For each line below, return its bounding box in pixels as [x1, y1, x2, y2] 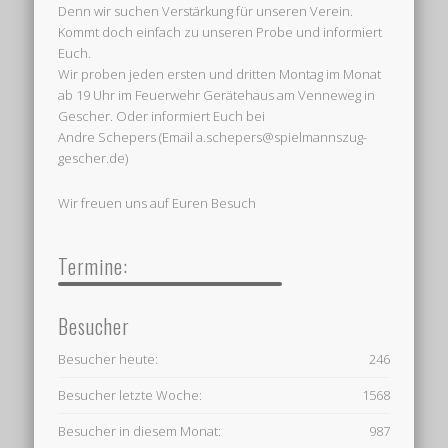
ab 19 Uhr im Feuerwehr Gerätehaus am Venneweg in [58, 86, 376, 105]
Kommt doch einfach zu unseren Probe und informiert [58, 23, 383, 42]
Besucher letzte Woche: [58, 386, 203, 405]
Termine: [58, 251, 129, 282]
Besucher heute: [58, 350, 159, 369]
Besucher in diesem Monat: [58, 422, 222, 441]
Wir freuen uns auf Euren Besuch [58, 194, 257, 213]
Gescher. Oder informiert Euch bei [58, 107, 266, 126]
